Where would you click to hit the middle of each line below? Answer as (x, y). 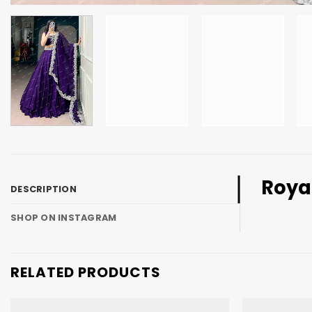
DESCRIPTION (44, 189)
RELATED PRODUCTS (86, 273)
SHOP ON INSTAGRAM (64, 218)
